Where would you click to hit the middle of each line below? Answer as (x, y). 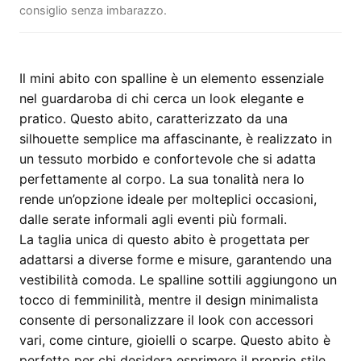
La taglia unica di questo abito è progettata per (164, 239)
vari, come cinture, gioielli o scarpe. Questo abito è (175, 340)
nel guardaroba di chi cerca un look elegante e (162, 98)
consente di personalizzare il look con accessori (166, 320)
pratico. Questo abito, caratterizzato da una (154, 118)
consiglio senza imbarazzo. (93, 10)
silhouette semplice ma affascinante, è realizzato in (176, 139)
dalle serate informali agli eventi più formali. (153, 219)
